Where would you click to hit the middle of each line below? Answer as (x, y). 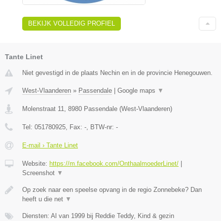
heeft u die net (44, 199)
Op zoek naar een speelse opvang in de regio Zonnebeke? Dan (112, 189)
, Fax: (75, 127)
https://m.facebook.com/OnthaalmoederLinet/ (114, 163)
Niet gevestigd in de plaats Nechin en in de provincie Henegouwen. (117, 73)
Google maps (137, 90)
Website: (36, 163)
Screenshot (39, 173)
